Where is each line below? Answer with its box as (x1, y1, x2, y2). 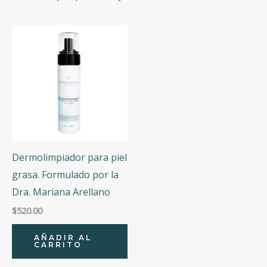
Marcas (25, 4, 58, 17)
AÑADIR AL (34, 232, 92, 242)
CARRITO (34, 240, 82, 249)
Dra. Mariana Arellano (12, 185, 110, 198)
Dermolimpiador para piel (12, 150, 127, 164)
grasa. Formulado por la (12, 167, 119, 181)
